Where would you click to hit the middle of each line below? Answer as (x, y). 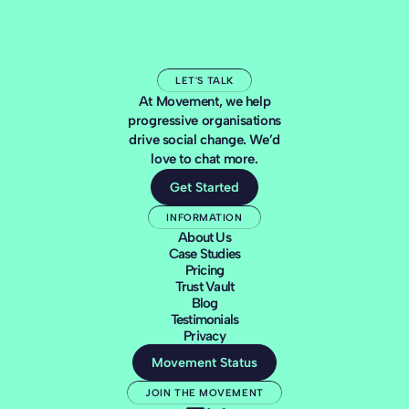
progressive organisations (204, 121)
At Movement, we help (204, 102)
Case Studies (204, 254)
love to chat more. (204, 159)
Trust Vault (204, 287)
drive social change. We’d (204, 140)
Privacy (204, 336)
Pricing (204, 271)
